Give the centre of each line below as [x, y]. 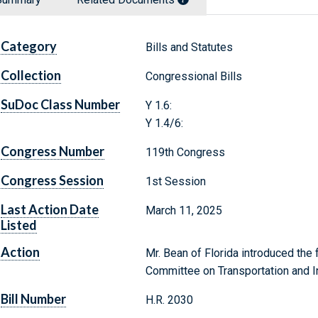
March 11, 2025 [183, 211]
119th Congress [185, 153]
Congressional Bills [193, 77]
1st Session [175, 182]
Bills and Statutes [189, 48]
